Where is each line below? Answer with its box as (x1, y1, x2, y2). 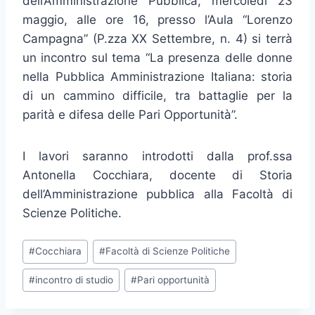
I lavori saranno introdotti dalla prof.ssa (22, 149, 292, 164)
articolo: (22, 255, 67, 270)
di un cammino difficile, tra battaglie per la (22, 89, 292, 103)
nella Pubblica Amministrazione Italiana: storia (22, 70, 292, 84)
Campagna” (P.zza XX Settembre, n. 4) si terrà (22, 32, 292, 46)
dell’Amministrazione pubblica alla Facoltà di (22, 187, 292, 202)
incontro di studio (35, 274, 114, 286)
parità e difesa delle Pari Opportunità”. (22, 108, 238, 122)
